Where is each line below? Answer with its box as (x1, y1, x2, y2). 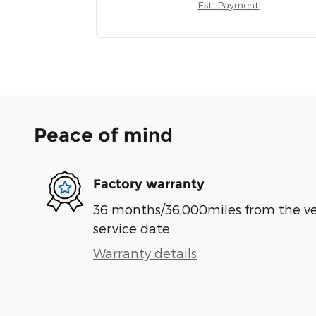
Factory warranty (93, 176, 205, 193)
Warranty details (93, 245, 197, 260)
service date (93, 220, 170, 236)
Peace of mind (34, 123, 173, 147)
